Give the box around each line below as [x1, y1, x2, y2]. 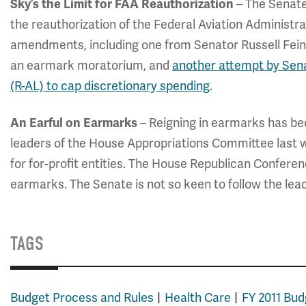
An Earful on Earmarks [10, 115, 137, 130]
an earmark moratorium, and [10, 57, 172, 73]
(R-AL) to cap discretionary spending [10, 78, 210, 94]
